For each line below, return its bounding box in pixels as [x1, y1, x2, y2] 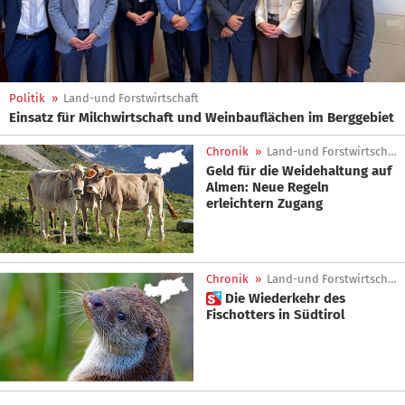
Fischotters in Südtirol [206, 306, 344, 324]
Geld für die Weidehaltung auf [206, 163, 391, 179]
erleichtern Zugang [206, 195, 323, 212]
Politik [9, 91, 45, 105]
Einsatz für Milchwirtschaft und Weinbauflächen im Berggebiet [9, 109, 394, 126]
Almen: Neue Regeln [206, 179, 329, 195]
